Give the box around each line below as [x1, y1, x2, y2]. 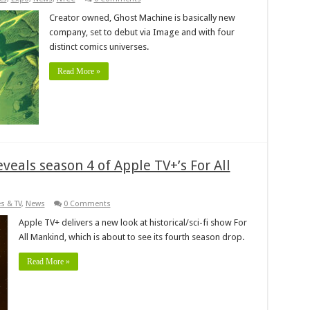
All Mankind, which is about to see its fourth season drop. [18, 231, 244, 242]
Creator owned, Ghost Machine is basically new [48, 12, 235, 23]
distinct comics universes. [48, 41, 149, 52]
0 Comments [63, 199, 111, 208]
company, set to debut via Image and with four [48, 26, 235, 37]
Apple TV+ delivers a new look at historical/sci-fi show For [18, 217, 247, 228]
